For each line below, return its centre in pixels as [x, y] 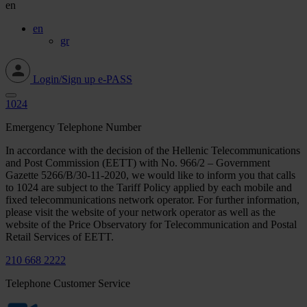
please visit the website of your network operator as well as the [140, 212]
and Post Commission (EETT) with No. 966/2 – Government [138, 163]
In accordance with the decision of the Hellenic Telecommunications [153, 151]
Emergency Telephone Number [73, 127]
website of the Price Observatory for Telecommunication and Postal [151, 225]
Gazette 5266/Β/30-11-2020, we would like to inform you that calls [150, 175]
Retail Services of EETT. [60, 237]
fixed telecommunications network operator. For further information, [152, 200]
